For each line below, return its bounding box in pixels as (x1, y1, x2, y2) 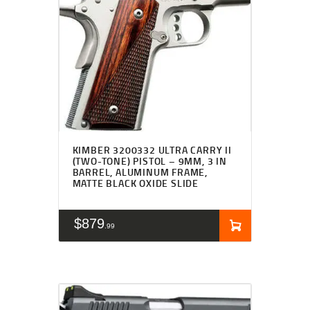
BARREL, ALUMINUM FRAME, (72, 165, 208, 179)
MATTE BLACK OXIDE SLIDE (72, 176, 199, 190)
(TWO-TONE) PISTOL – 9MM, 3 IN (72, 154, 227, 168)
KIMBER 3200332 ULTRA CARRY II (72, 143, 232, 157)
